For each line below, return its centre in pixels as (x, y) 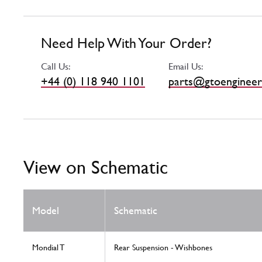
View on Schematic (96, 167)
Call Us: (56, 67)
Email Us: (186, 67)
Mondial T (48, 248)
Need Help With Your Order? (126, 44)
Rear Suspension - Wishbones (163, 248)
